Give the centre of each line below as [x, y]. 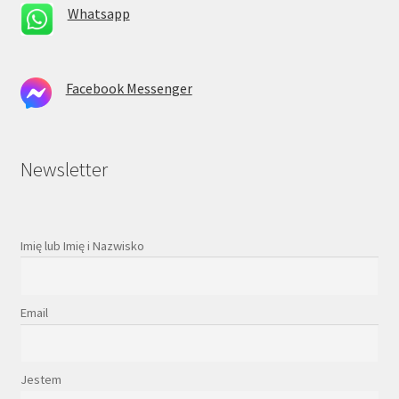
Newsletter [64, 169]
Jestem [41, 380]
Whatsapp [98, 13]
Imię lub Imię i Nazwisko [82, 245]
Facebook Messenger [129, 89]
